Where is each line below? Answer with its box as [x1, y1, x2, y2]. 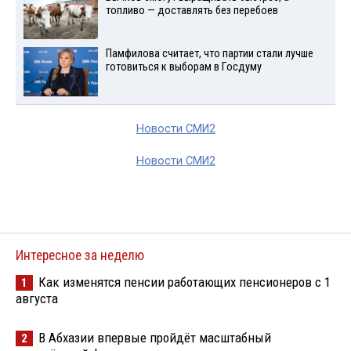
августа [16, 291, 58, 307]
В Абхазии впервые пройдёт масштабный [38, 330, 271, 346]
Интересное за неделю [16, 248, 144, 264]
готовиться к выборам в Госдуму [105, 60, 262, 74]
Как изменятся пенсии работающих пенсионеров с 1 [38, 274, 331, 291]
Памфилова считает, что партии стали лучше [105, 47, 313, 61]
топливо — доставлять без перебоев [105, 3, 278, 17]
